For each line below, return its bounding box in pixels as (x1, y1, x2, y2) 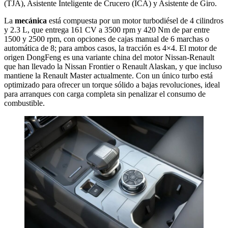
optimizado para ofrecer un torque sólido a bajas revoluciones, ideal (4, 80, 220, 89)
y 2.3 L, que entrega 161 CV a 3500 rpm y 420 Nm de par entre (4, 25, 210, 34)
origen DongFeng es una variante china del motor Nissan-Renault (4, 52, 214, 62)
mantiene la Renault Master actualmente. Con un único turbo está (4, 71, 213, 80)
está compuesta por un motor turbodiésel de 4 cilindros (47, 16, 223, 25)
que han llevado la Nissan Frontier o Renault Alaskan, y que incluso (4, 62, 222, 71)
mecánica (15, 16, 47, 25)
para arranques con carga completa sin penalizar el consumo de (4, 89, 206, 98)
